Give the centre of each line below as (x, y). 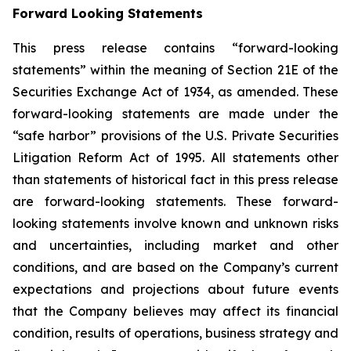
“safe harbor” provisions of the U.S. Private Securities (175, 136)
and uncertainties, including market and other (175, 245)
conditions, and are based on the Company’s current (175, 267)
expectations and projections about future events (175, 289)
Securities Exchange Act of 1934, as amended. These (175, 92)
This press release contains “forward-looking (175, 48)
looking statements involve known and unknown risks (175, 223)
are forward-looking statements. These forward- (175, 201)
